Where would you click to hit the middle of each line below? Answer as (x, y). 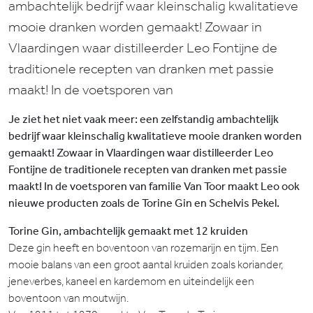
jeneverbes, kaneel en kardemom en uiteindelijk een (131, 281)
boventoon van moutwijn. (68, 298)
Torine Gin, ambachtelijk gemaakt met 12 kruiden (128, 231)
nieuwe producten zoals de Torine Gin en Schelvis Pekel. (145, 203)
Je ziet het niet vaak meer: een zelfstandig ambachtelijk (144, 119)
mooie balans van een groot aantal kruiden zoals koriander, (146, 264)
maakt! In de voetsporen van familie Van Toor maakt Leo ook (154, 186)
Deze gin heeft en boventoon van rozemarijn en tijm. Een (144, 248)
